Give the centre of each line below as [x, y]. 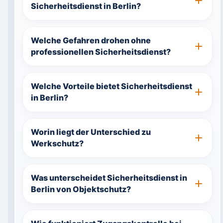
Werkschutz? [57, 143]
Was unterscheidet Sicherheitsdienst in [109, 178]
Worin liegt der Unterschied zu [91, 132]
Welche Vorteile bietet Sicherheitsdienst [111, 86]
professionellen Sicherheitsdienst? [101, 52]
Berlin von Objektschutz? [81, 189]
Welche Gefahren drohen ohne [91, 40]
